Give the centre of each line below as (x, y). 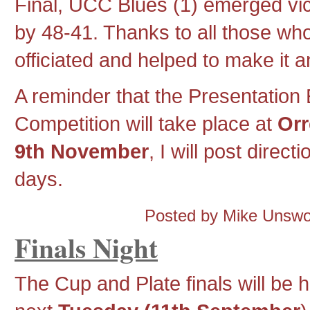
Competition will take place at (146, 124)
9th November (82, 152)
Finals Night (86, 247)
